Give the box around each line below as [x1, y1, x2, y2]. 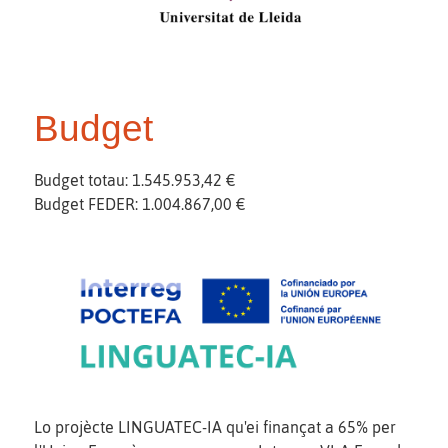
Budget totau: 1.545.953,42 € [34, 171, 235, 190]
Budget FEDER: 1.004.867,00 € [34, 195, 245, 214]
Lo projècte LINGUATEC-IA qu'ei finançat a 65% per [34, 417, 396, 436]
